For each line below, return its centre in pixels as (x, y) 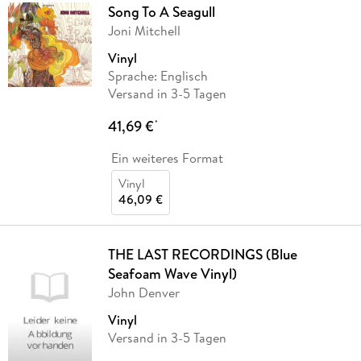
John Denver (143, 293)
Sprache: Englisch (158, 76)
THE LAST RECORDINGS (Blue (202, 255)
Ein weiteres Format (167, 158)
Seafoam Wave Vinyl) (172, 274)
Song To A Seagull (161, 12)
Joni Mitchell (144, 31)
